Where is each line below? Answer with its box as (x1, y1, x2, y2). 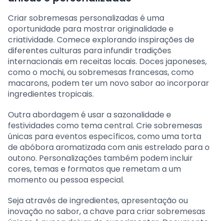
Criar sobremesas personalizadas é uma (8, 12, 164, 24)
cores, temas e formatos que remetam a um (8, 163, 181, 175)
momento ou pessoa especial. (8, 174, 124, 185)
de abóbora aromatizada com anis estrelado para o (8, 141, 210, 153)
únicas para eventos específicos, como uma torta (8, 130, 201, 142)
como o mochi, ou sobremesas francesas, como (8, 66, 194, 78)
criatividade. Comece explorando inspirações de (8, 34, 194, 45)
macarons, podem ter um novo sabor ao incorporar (8, 77, 209, 89)
